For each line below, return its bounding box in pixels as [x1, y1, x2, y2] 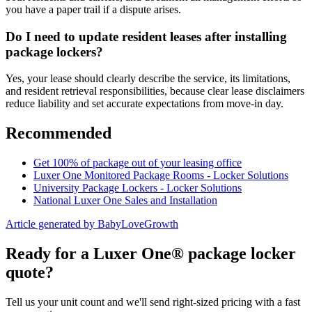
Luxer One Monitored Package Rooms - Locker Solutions [33, 169, 288, 182]
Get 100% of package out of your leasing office [33, 157, 242, 169]
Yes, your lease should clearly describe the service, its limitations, [6, 72, 290, 85]
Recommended [6, 124, 111, 143]
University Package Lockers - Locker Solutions [33, 182, 242, 194]
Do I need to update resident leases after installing [6, 29, 287, 44]
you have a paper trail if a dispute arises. [6, 3, 181, 15]
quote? [6, 263, 54, 282]
